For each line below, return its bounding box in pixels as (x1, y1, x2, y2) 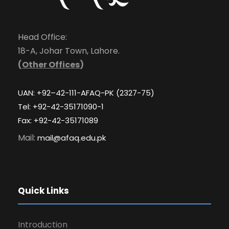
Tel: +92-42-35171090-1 (18, 101, 104, 112)
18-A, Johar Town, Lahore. (18, 45, 120, 57)
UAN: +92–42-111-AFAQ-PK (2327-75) (18, 87, 154, 99)
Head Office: (18, 31, 67, 43)
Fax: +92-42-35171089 (18, 115, 98, 126)
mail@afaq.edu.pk (37, 132, 106, 144)
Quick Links (18, 185, 69, 197)
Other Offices (22, 59, 80, 71)
